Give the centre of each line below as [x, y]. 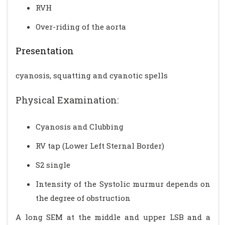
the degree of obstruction [83, 198]
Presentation [45, 51]
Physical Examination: [67, 100]
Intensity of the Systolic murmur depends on [123, 184]
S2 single [53, 165]
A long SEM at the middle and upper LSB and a [113, 217]
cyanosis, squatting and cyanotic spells [92, 75]
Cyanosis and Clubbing [80, 127]
